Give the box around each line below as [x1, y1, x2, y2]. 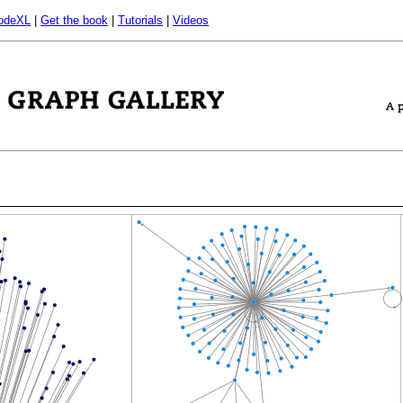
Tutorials [118, 13, 163, 27]
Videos [173, 13, 209, 27]
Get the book [40, 13, 108, 27]
